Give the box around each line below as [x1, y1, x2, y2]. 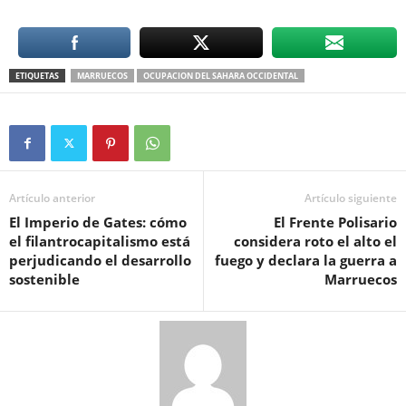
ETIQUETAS [15, 70, 59, 82]
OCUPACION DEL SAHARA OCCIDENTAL [143, 70, 298, 82]
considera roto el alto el [234, 232, 397, 250]
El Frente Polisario [274, 213, 397, 231]
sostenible [9, 270, 80, 288]
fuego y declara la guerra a [215, 251, 397, 269]
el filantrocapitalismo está [9, 232, 190, 250]
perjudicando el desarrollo [9, 251, 191, 269]
